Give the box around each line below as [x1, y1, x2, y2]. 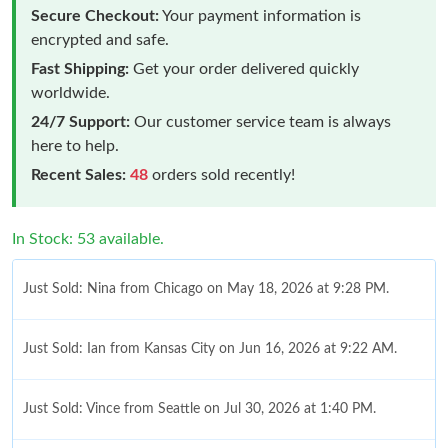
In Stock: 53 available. [12, 231, 164, 248]
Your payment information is [159, 8, 361, 25]
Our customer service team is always [130, 114, 391, 131]
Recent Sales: [31, 167, 126, 184]
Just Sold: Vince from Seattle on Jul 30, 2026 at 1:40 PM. [23, 402, 376, 417]
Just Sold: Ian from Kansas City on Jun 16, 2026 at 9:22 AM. [23, 342, 397, 357]
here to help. [31, 138, 119, 155]
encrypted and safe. [31, 32, 169, 49]
